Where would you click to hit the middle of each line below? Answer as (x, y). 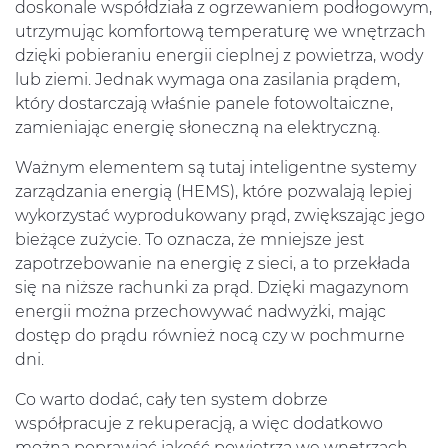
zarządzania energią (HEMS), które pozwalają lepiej (213, 192)
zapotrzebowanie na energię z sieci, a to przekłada (212, 264)
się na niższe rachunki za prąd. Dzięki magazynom (212, 288)
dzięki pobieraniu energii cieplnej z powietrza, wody (219, 56)
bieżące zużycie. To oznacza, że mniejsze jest (189, 240)
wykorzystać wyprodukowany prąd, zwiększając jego (220, 216)
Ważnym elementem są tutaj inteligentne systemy (215, 168)
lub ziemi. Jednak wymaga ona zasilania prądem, (207, 80)
